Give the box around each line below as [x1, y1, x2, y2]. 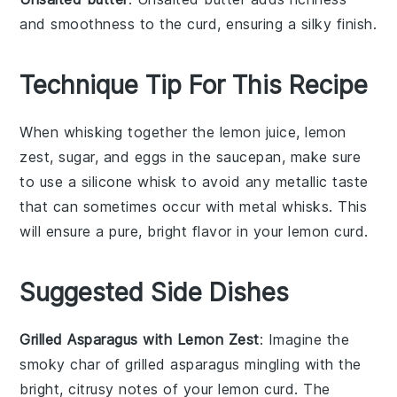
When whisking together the [19, 122, 220, 141]
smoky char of [19, 354, 126, 373]
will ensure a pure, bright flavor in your [19, 222, 289, 240]
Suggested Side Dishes [19, 276, 290, 307]
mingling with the [239, 354, 362, 373]
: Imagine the [259, 330, 350, 348]
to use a [19, 172, 82, 191]
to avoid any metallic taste [176, 172, 369, 191]
